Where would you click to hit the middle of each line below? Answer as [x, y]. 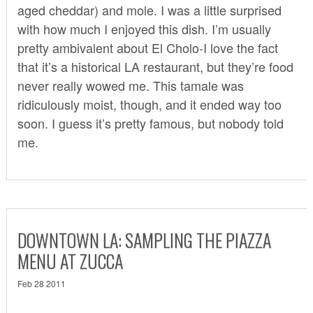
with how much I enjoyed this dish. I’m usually [144, 28]
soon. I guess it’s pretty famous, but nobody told [150, 123]
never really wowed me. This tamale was [130, 85]
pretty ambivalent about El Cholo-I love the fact [147, 47]
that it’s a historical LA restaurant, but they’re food [155, 66]
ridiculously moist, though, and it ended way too [149, 104]
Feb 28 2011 [41, 283]
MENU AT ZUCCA [70, 261]
